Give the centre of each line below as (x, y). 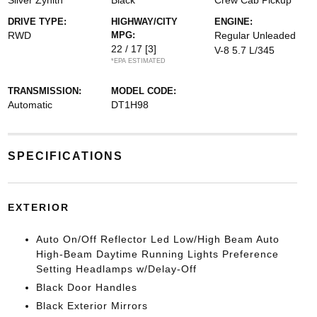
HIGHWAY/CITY (144, 22)
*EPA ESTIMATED (138, 61)
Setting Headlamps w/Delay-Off (116, 269)
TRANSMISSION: (44, 91)
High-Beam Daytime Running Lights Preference (157, 254)
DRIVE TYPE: (37, 22)
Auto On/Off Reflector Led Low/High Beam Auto (157, 239)
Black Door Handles (86, 287)
